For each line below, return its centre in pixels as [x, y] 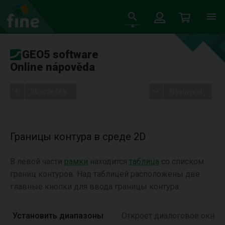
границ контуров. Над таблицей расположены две [105, 174]
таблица [144, 161]
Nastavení [185, 91]
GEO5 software [60, 54]
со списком [182, 161]
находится [108, 161]
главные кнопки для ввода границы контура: [95, 187]
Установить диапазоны [58, 216]
